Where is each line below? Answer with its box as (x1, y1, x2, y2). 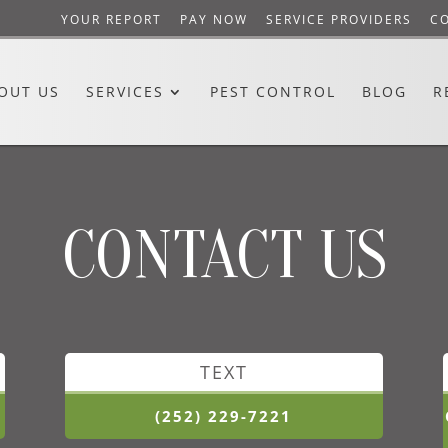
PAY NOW (180, 11, 248, 28)
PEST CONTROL (210, 82, 336, 101)
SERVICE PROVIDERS (266, 11, 412, 28)
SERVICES (86, 82, 164, 101)
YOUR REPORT (61, 11, 162, 28)
